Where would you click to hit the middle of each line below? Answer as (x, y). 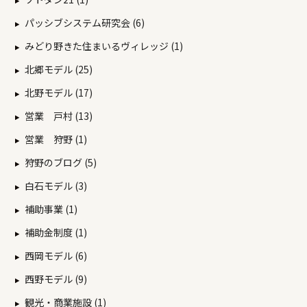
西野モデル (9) (56, 279)
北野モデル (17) (59, 93)
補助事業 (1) (51, 209)
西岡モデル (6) (56, 256)
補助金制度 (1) (56, 233)
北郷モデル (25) (59, 70)
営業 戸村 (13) (59, 116)
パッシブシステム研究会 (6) (85, 23)
